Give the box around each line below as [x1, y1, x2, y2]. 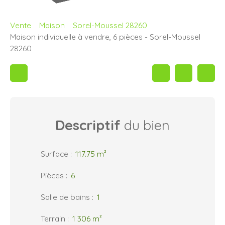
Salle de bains [41, 191, 90, 202]
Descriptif [55, 116, 121, 134]
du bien [121, 116, 170, 134]
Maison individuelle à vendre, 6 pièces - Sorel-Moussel [10, 31, 200, 42]
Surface [41, 148, 68, 159]
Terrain [41, 213, 65, 223]
